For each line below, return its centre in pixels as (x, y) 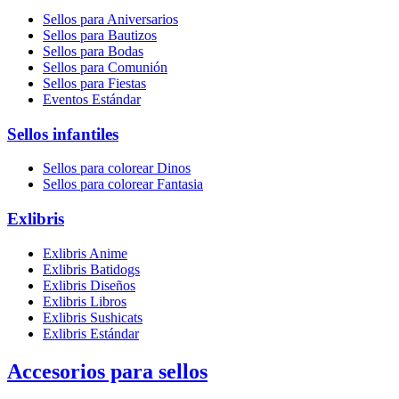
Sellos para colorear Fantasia (123, 184)
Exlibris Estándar (91, 333)
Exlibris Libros (85, 301)
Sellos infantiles (63, 134)
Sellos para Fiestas (94, 83)
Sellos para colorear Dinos (117, 168)
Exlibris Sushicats (93, 317)
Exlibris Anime (85, 253)
